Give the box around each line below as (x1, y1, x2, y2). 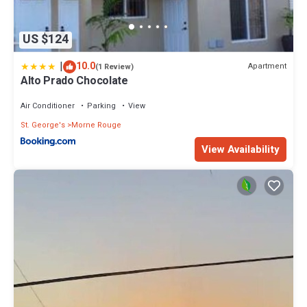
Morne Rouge (71, 119, 121, 131)
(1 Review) (95, 60, 134, 73)
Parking (87, 99, 116, 112)
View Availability (201, 142, 280, 158)
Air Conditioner (21, 99, 75, 112)
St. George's (21, 119, 65, 131)
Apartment (248, 60, 286, 73)
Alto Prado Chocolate (21, 72, 128, 89)
